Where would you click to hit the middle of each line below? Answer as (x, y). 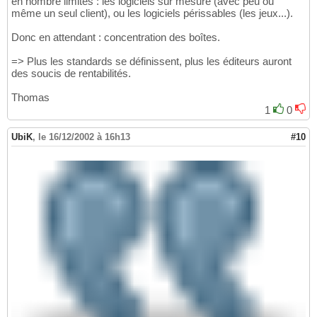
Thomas (30, 98)
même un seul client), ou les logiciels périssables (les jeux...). (152, 13)
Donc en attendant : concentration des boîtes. (116, 38)
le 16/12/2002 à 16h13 (84, 137)
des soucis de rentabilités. (71, 74)
